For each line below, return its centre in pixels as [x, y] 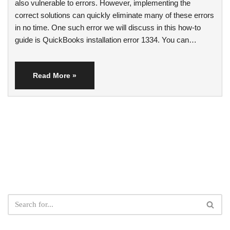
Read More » [55, 76]
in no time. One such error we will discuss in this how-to [108, 28]
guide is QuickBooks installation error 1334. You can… [107, 40]
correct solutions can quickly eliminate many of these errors [114, 15]
